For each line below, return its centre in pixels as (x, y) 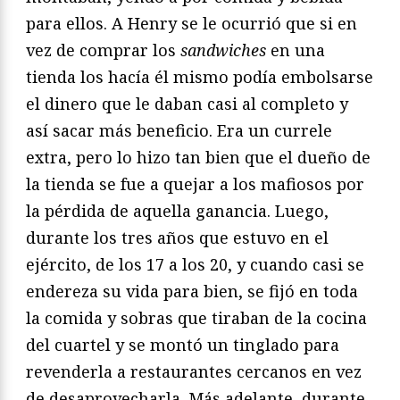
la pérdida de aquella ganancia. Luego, (177, 211)
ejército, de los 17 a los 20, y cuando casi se (195, 265)
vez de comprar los (103, 50)
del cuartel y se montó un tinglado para (183, 345)
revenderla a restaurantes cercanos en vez (194, 372)
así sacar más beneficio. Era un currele (179, 131)
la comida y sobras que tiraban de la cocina (196, 318)
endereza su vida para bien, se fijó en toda (192, 292)
